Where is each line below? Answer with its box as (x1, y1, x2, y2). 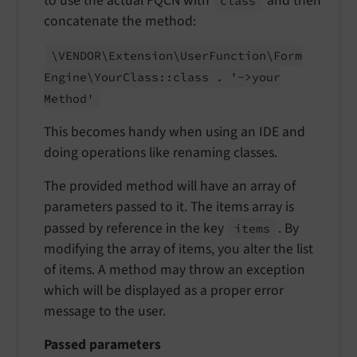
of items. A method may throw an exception (44, 259, 305, 280)
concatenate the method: (44, 10, 196, 31)
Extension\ (108, 47, 181, 63)
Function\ (209, 47, 274, 63)
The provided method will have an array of (44, 175, 296, 196)
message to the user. (44, 300, 166, 321)
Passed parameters (44, 334, 161, 355)
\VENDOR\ (51, 47, 109, 63)
